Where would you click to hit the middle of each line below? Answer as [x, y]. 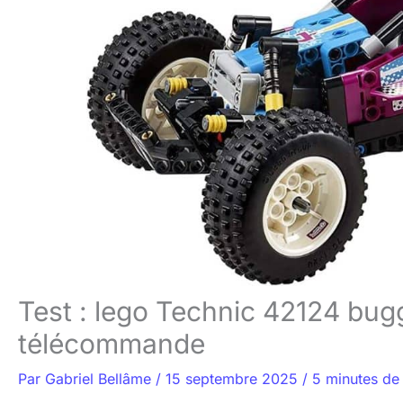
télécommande [112, 344]
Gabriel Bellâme [100, 379]
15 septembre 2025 [234, 379]
